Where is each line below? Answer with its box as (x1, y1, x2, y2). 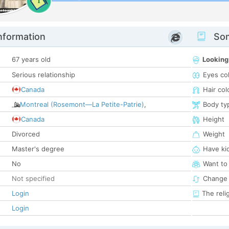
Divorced (12, 130, 40, 139)
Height (203, 115, 224, 124)
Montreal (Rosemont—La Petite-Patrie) (20, 100, 144, 109)
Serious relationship (12, 71, 75, 79)
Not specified (12, 174, 55, 183)
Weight (203, 130, 225, 139)
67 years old (12, 55, 51, 64)
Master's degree (12, 145, 64, 153)
